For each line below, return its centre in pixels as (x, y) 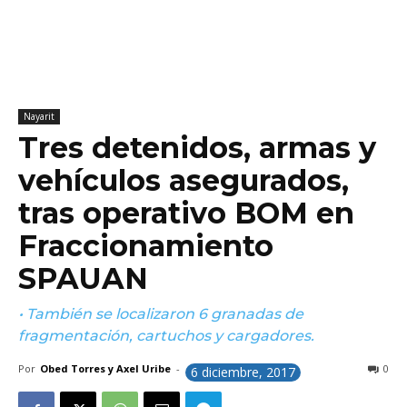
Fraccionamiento (146, 246)
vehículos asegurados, (184, 180)
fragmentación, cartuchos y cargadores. (166, 336)
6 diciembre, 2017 (243, 372)
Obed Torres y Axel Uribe (105, 368)
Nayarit (39, 116)
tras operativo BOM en (186, 213)
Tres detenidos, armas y (197, 148)
